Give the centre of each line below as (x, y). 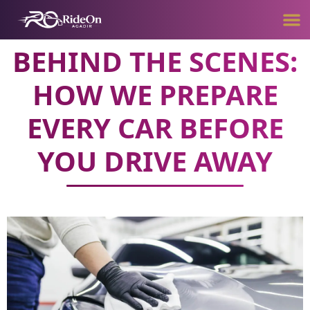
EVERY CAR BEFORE (155, 128)
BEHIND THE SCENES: (155, 61)
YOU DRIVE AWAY (155, 161)
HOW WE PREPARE (155, 94)
